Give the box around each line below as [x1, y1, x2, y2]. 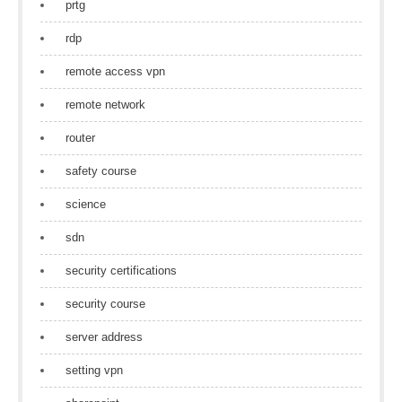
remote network [66, 98, 145, 111]
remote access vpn [66, 65, 165, 78]
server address [66, 330, 143, 344]
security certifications [66, 264, 177, 277]
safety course [66, 164, 136, 178]
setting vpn [66, 363, 123, 377]
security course [66, 297, 145, 310]
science [66, 197, 106, 211]
